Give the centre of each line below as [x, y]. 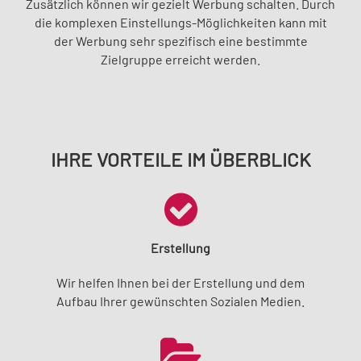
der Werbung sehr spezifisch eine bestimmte [180, 40]
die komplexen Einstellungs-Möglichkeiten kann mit [180, 22]
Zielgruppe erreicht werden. [180, 59]
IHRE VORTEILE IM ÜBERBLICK [180, 159]
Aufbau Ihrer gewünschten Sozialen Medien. [180, 301]
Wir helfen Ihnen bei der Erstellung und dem [180, 282]
